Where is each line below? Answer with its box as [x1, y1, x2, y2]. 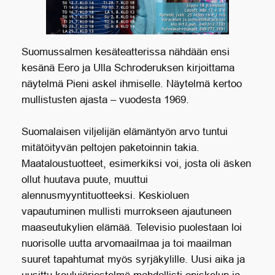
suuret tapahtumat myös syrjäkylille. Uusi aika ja [21, 254, 245, 266]
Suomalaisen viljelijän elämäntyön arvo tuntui [21, 126, 228, 138]
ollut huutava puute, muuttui [21, 174, 148, 186]
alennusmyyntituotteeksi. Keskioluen [21, 190, 189, 202]
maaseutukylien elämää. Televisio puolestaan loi [21, 222, 242, 234]
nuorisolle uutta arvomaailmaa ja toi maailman [21, 238, 231, 250]
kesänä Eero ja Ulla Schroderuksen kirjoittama [21, 62, 234, 74]
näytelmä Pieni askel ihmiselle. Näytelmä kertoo [21, 78, 242, 90]
